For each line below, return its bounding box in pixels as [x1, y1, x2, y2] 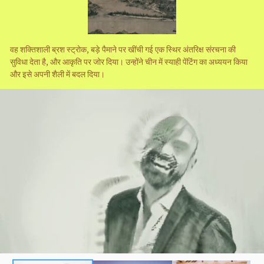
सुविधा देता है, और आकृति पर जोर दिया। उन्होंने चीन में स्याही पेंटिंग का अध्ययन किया [10, 55, 247, 68]
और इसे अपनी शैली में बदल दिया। [10, 68, 105, 80]
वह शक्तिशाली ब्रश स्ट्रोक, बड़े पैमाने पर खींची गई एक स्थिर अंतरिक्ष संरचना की [10, 43, 236, 55]
